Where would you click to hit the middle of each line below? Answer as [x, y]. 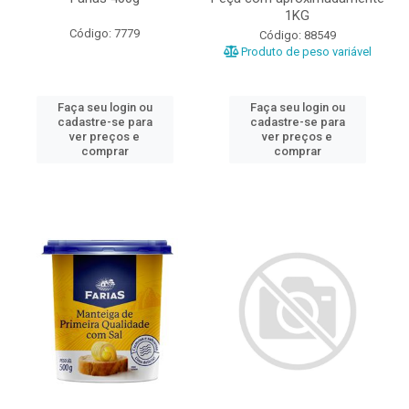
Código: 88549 [297, 35]
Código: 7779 [105, 33]
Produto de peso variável [304, 52]
